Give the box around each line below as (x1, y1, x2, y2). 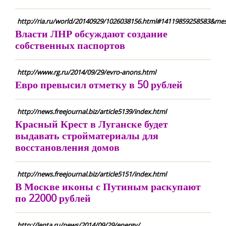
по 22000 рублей (15, 191, 91, 205)
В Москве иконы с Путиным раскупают (15, 180, 201, 193)
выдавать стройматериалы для (15, 129, 158, 142)
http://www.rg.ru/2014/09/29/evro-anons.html (17, 68, 156, 77)
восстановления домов (15, 140, 120, 154)
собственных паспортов (15, 38, 125, 52)
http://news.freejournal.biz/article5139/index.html (17, 107, 166, 116)
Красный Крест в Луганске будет (15, 117, 168, 131)
